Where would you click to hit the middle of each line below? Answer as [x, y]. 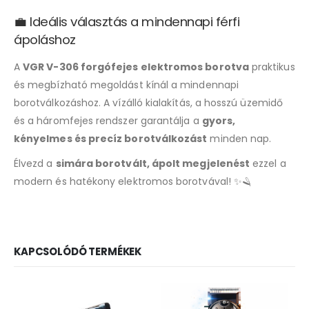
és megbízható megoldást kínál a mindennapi [126, 85]
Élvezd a [35, 164]
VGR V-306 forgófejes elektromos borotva [136, 67]
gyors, [219, 121]
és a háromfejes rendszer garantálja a [108, 121]
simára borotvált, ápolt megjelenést [153, 164]
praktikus [272, 67]
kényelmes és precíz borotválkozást [111, 139]
